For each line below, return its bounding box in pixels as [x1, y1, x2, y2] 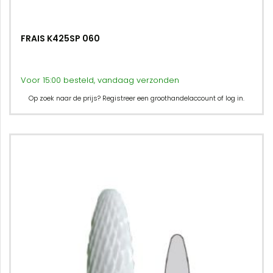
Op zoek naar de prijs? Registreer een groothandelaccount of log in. [29, 93, 244, 103]
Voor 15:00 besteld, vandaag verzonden [21, 74, 179, 86]
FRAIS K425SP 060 [21, 32, 100, 44]
